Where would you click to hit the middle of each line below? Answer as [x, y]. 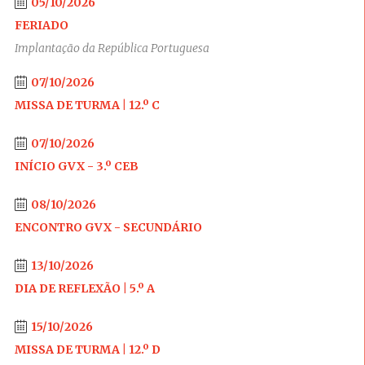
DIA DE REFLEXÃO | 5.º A [84, 288]
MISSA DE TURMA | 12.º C [87, 105]
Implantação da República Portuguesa [112, 48]
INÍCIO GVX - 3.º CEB [76, 166]
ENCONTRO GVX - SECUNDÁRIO [108, 227]
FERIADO [41, 25]
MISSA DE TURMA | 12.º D [87, 350]
